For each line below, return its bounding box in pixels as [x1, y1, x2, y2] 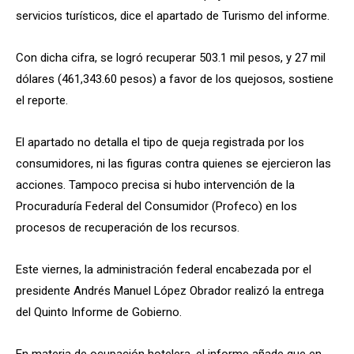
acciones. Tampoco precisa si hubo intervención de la [16, 177, 295, 192]
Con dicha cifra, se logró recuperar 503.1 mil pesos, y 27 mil [16, 50, 326, 65]
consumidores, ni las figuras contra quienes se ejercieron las [16, 156, 331, 171]
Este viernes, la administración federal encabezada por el [16, 262, 311, 277]
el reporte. [16, 92, 68, 107]
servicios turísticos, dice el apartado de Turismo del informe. [16, 8, 330, 23]
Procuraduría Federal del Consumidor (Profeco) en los [16, 198, 297, 213]
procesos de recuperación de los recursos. [16, 220, 239, 235]
